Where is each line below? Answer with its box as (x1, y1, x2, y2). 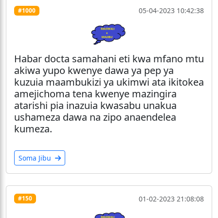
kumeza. (14, 122, 52, 135)
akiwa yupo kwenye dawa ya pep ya (14, 63, 174, 77)
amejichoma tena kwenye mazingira (14, 87, 177, 100)
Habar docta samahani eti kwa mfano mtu (14, 52, 204, 65)
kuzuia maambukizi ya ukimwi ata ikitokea (14, 75, 204, 89)
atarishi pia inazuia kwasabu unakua (14, 98, 177, 112)
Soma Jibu (18, 153, 53, 163)
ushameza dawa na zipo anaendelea (14, 110, 176, 124)
